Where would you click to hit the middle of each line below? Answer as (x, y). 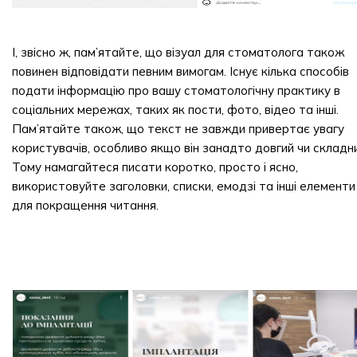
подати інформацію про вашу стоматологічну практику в (176, 90)
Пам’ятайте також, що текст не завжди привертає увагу (178, 129)
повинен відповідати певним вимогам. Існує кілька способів (180, 71)
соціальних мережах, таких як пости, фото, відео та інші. (175, 110)
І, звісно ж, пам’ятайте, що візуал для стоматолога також (178, 52)
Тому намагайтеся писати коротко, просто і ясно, (155, 167)
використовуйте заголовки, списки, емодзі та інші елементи (184, 186)
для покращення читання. (85, 205)
